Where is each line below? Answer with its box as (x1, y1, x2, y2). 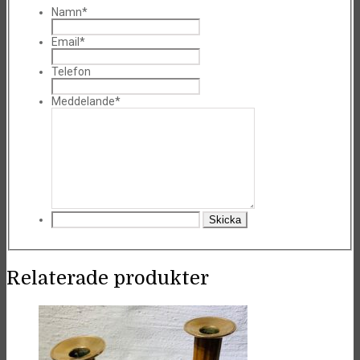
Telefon (51, 64, 91, 78)
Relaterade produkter (6, 266, 209, 289)
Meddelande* (51, 94, 121, 108)
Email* (51, 35, 85, 48)
